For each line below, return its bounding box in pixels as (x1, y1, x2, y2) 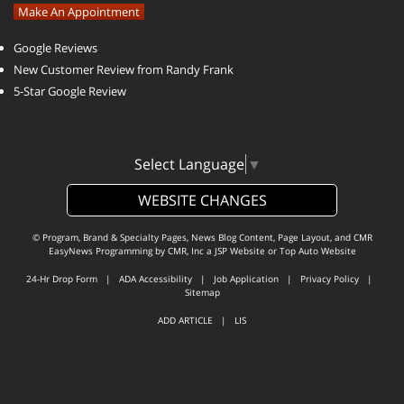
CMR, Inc (167, 244, 204, 258)
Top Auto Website (279, 244, 356, 258)
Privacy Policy (300, 272, 359, 286)
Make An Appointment (18, 3, 140, 20)
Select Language (134, 154, 244, 175)
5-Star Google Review (14, 82, 126, 99)
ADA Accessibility (119, 272, 192, 286)
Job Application (214, 272, 279, 286)
